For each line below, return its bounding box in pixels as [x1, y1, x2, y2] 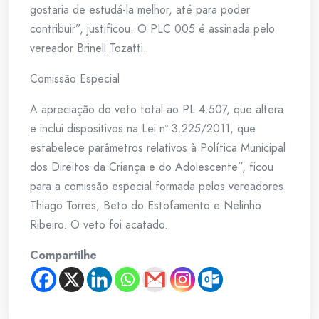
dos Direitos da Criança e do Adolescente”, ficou [30, 158, 273, 175]
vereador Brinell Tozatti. [30, 39, 147, 56]
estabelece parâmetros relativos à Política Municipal [30, 139, 286, 156]
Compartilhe [30, 246, 97, 263]
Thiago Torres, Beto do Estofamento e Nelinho [30, 197, 261, 214]
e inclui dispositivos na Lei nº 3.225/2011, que [30, 120, 256, 137]
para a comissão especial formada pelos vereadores [30, 177, 283, 194]
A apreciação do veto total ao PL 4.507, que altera [30, 100, 283, 117]
